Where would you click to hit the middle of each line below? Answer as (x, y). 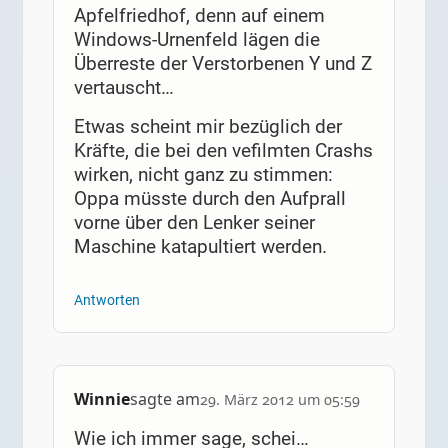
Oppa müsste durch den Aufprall (209, 199)
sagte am (164, 399)
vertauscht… (123, 87)
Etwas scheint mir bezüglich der (207, 127)
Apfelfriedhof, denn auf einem (199, 15)
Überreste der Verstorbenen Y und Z (222, 63)
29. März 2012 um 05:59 (279, 400)
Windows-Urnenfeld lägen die (196, 39)
